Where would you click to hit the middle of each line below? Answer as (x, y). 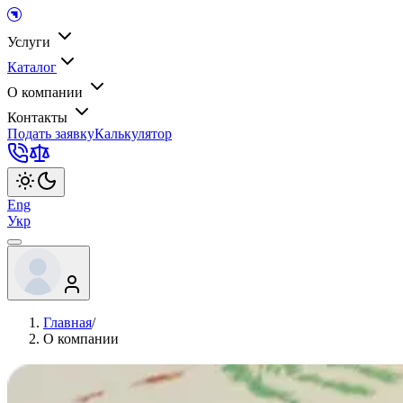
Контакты (39, 117)
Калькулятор (133, 134)
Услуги (31, 42)
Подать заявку (51, 134)
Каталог (32, 67)
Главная (67, 322)
